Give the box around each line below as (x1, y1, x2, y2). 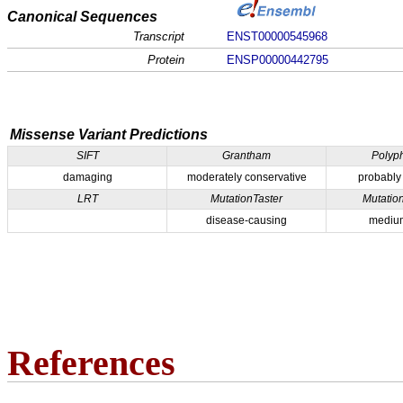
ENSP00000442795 (226, 53, 328, 67)
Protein (148, 53, 184, 67)
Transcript (133, 30, 184, 44)
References (7, 343, 175, 384)
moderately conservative (186, 171, 307, 184)
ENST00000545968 (227, 30, 327, 44)
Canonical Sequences (7, 9, 157, 25)
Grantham (222, 149, 271, 163)
